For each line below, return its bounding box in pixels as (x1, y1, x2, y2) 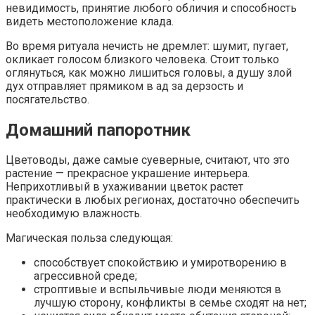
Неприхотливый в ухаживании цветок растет (6, 180, 243, 194)
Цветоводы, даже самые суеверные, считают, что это (6, 153, 290, 167)
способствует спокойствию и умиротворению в (34, 256, 287, 270)
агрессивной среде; (34, 269, 137, 283)
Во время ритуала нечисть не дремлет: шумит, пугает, (6, 39, 288, 53)
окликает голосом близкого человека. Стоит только (6, 52, 279, 66)
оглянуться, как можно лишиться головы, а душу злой (6, 65, 292, 79)
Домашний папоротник (6, 120, 191, 140)
